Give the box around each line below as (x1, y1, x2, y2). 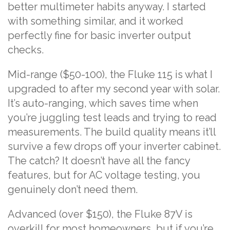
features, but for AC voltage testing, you (8, 168, 200, 181)
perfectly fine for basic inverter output (8, 29, 191, 42)
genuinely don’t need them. (8, 183, 138, 196)
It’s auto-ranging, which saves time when (8, 97, 198, 109)
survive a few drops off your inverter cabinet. (8, 140, 221, 152)
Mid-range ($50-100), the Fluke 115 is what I (8, 68, 213, 81)
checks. (8, 43, 44, 56)
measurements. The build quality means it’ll (8, 125, 216, 138)
